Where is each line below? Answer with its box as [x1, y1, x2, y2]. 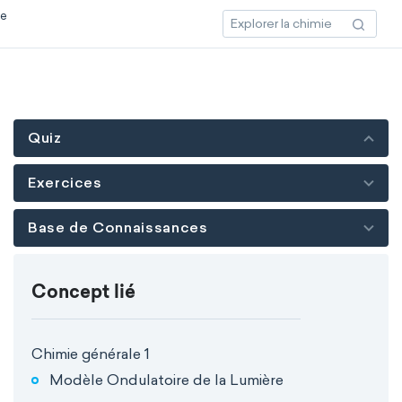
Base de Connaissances [28, 219, 208, 236]
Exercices [28, 174, 102, 191]
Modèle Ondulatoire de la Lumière [49, 371, 284, 389]
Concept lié [31, 284, 135, 302]
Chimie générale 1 [31, 345, 150, 363]
